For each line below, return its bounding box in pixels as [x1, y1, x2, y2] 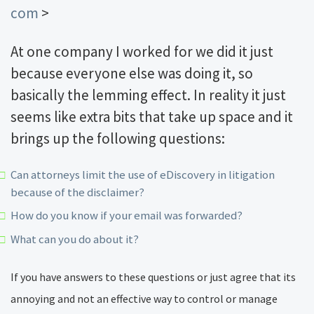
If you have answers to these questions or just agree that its [11, 269, 296, 284]
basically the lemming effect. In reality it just [11, 85, 286, 104]
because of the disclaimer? [11, 184, 144, 200]
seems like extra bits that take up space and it [11, 107, 293, 126]
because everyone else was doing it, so [11, 63, 253, 83]
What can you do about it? [10, 231, 139, 247]
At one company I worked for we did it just [11, 41, 273, 61]
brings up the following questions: [11, 128, 225, 148]
